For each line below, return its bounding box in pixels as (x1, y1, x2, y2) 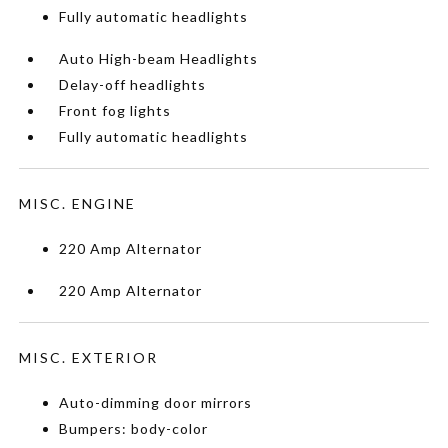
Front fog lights (59, 101, 172, 119)
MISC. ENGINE (19, 194, 137, 212)
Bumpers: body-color (59, 419, 209, 437)
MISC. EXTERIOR (19, 348, 159, 366)
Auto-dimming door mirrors (59, 393, 253, 411)
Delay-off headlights (59, 75, 207, 93)
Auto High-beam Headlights (59, 49, 259, 67)
